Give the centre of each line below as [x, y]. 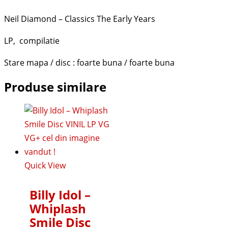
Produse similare [55, 87]
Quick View [45, 165]
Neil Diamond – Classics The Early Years [80, 19]
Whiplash [58, 208]
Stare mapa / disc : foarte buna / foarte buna [89, 62]
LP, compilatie [32, 40]
